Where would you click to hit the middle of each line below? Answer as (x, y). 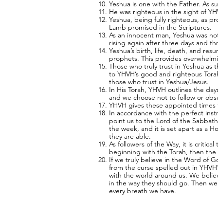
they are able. (130, 136)
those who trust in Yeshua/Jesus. (159, 82)
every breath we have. (144, 191)
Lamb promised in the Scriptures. (161, 27)
